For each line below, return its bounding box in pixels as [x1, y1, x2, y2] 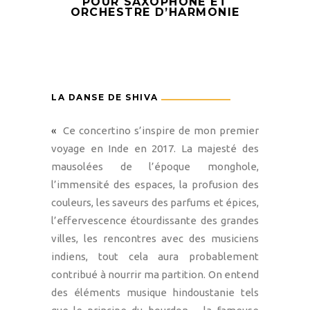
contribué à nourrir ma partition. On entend [51, 268, 259, 280]
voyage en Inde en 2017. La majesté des [51, 143, 259, 154]
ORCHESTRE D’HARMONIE [70, 6, 240, 19]
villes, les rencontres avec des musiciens [51, 232, 259, 244]
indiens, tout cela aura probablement [51, 250, 259, 262]
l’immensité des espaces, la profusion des [51, 179, 259, 190]
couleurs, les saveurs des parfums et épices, [51, 197, 259, 208]
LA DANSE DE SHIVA [51, 92, 161, 102]
